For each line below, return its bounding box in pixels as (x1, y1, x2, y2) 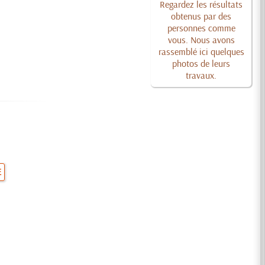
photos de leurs (172, 57, 231, 69)
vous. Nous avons (167, 34, 235, 46)
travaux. (186, 69, 217, 81)
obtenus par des (171, 10, 232, 22)
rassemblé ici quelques (158, 46, 244, 57)
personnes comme (167, 22, 235, 34)
